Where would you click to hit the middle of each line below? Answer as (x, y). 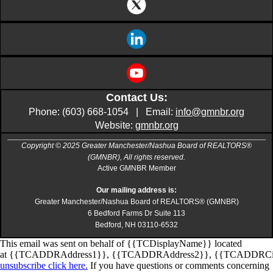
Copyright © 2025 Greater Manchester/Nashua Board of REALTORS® (136, 146)
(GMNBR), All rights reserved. (136, 157)
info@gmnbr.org (210, 112)
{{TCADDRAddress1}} (58, 254)
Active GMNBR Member (136, 168)
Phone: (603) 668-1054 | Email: (102, 112)
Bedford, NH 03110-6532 (136, 225)
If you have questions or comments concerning (179, 265)
